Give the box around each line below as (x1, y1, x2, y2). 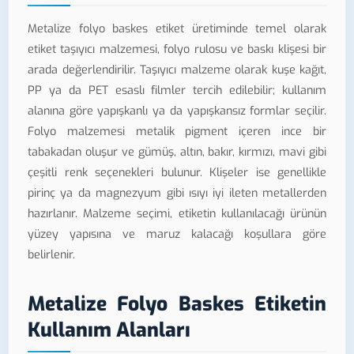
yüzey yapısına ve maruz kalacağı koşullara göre (28, 227, 326, 243)
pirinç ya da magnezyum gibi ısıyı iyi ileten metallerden (28, 186, 326, 201)
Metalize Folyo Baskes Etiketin (28, 291, 326, 318)
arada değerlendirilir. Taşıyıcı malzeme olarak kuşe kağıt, (28, 62, 326, 78)
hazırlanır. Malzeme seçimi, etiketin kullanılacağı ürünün (28, 206, 326, 222)
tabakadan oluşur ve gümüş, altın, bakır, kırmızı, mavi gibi (28, 145, 326, 160)
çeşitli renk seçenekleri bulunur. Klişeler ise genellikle (28, 165, 326, 181)
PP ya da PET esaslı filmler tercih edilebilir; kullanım (28, 83, 326, 99)
